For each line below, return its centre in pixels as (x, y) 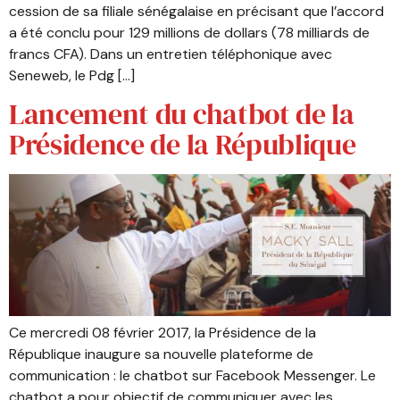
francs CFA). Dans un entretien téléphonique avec (171, 54)
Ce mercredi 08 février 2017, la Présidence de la (162, 332)
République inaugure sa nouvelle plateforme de (161, 354)
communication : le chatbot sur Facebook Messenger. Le (192, 375)
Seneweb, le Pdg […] (72, 75)
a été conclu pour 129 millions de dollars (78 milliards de (189, 32)
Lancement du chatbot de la (182, 115)
